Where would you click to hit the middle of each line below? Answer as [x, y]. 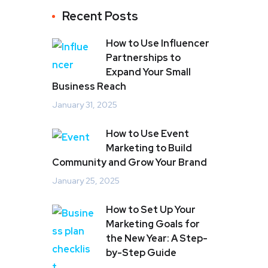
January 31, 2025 [85, 105]
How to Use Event [147, 134]
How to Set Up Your [151, 210]
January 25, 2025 [86, 181]
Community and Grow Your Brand [130, 162]
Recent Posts [100, 16]
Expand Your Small [148, 72]
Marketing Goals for [153, 224]
